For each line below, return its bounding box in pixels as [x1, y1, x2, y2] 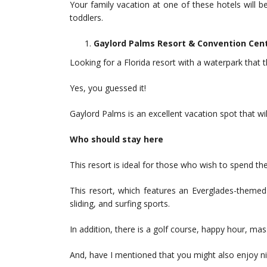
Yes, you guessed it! [70, 82, 146, 94]
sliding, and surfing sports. [70, 198, 170, 210]
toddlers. [70, 12, 103, 24]
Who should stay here [70, 133, 163, 145]
